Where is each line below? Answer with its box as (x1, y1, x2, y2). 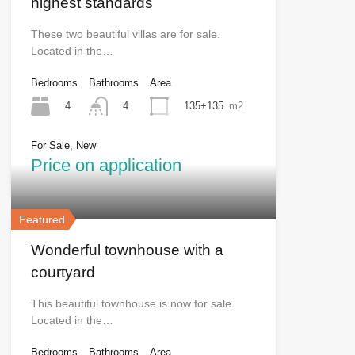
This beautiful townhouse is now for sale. (30, 297, 235, 311)
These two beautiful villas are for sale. (30, 28, 220, 41)
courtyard (30, 264, 95, 281)
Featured (18, 213, 65, 227)
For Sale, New (30, 139, 96, 152)
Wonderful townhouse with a (30, 242, 223, 259)
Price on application (30, 155, 181, 176)
